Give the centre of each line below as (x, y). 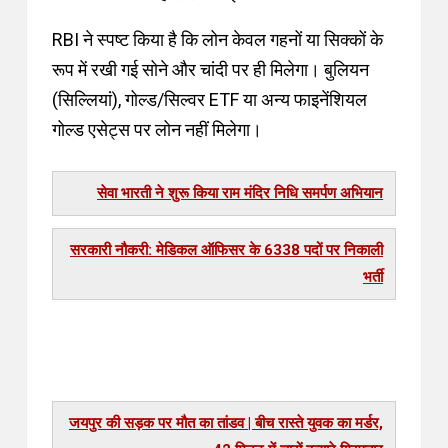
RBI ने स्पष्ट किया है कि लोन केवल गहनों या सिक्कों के (217, 39)
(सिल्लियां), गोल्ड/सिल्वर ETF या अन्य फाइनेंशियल (209, 99)
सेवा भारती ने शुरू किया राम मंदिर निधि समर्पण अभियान (240, 193)
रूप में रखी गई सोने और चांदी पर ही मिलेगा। (188, 69)
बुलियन (346, 69)
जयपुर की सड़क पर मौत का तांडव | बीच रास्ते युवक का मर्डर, (226, 423)
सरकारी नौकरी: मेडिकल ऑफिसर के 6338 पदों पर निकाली (226, 250)
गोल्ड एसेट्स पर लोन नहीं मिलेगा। (157, 129)
